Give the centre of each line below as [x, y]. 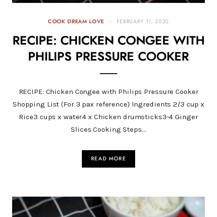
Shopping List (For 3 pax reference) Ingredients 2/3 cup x [108, 104]
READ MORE [108, 158]
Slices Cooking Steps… [108, 129]
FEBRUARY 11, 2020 [143, 21]
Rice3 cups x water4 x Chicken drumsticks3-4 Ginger [108, 116]
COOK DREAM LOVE [76, 21]
